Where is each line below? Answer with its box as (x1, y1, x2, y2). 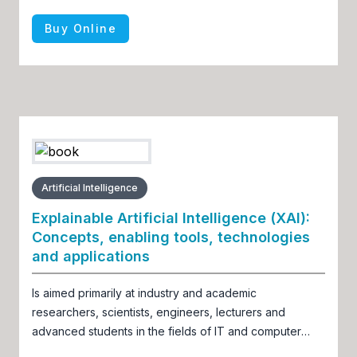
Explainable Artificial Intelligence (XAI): (32, 209, 310, 226)
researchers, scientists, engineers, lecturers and (32, 304, 285, 319)
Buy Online (45, 21, 116, 35)
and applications (32, 247, 150, 265)
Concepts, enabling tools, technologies (32, 228, 310, 245)
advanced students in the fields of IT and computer (32, 324, 301, 338)
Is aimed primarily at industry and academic (32, 285, 257, 300)
